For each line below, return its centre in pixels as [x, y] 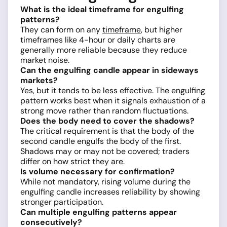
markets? [39, 81]
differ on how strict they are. [72, 162]
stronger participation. [62, 202]
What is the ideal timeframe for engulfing [102, 10]
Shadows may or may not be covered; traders [105, 152]
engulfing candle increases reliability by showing [110, 192]
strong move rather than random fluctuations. [104, 111]
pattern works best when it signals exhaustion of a [113, 101]
